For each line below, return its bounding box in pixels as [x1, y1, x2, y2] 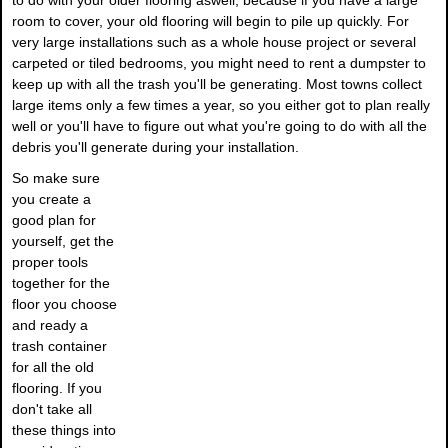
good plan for [12, 212, 96, 229]
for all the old [12, 359, 94, 376]
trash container [12, 338, 107, 355]
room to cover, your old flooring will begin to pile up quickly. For [12, 13, 409, 30]
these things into [12, 422, 116, 439]
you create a [12, 191, 91, 208]
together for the [12, 275, 110, 292]
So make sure [12, 170, 100, 187]
